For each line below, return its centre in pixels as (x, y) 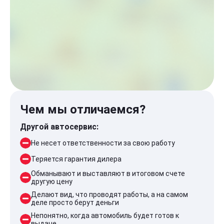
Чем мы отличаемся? (83, 109)
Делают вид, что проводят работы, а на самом (109, 194)
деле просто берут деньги (75, 202)
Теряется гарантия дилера (76, 159)
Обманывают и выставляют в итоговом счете (108, 173)
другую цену (52, 181)
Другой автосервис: (59, 127)
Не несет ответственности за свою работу (103, 143)
